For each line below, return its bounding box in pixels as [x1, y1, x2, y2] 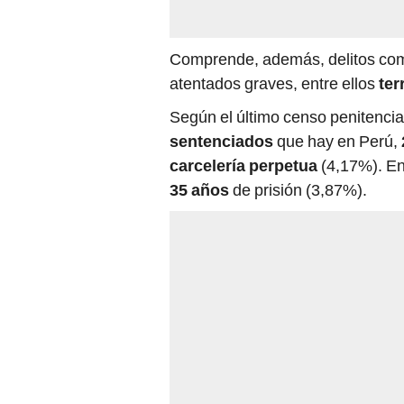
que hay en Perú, [273, 132, 401, 151]
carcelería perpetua [170, 156, 321, 176]
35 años [170, 180, 233, 200]
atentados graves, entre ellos [170, 74, 379, 94]
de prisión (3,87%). [233, 180, 367, 200]
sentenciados [170, 132, 273, 151]
